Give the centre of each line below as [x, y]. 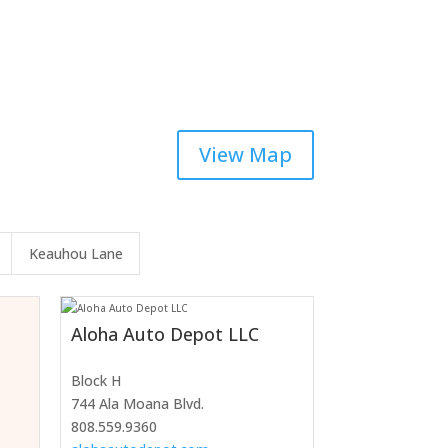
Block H [95, 380]
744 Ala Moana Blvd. [137, 403]
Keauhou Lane [75, 253]
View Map [245, 155]
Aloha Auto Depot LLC [164, 333]
